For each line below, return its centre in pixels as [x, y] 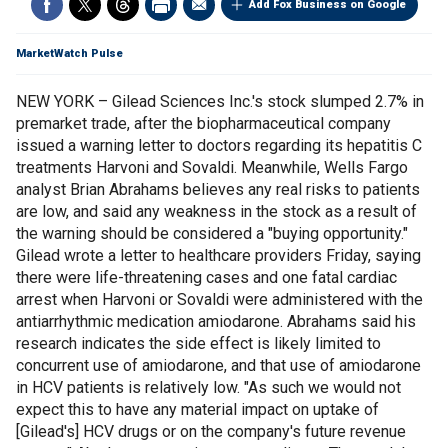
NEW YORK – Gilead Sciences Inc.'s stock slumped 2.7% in [220, 101]
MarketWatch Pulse [69, 53]
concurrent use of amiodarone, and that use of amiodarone [218, 365]
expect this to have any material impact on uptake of [197, 409]
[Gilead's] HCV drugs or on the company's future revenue [211, 431]
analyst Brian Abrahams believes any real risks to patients [218, 189]
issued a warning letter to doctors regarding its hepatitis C [219, 145]
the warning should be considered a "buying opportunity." [212, 233]
